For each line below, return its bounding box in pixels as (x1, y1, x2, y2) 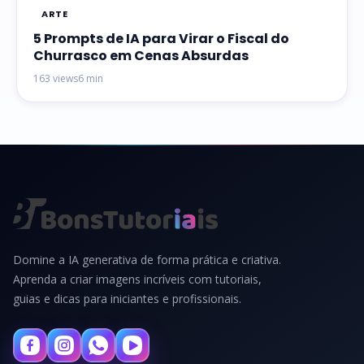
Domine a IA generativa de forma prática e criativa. (13, 251, 281, 267)
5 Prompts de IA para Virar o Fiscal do (33, 28, 289, 48)
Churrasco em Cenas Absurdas (33, 45, 249, 65)
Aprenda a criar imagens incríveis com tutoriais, (13, 271, 262, 287)
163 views (33, 71, 78, 85)
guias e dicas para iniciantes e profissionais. (13, 290, 241, 306)
